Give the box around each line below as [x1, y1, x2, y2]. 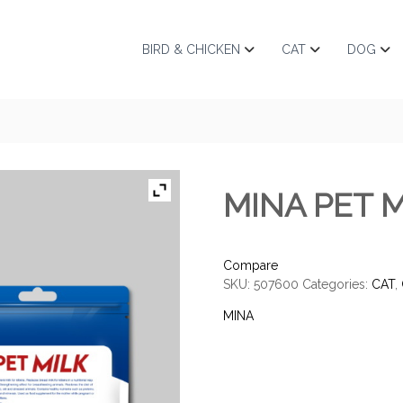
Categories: [302, 277, 372, 291]
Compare [223, 258, 278, 273]
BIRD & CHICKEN [142, 41, 240, 57]
